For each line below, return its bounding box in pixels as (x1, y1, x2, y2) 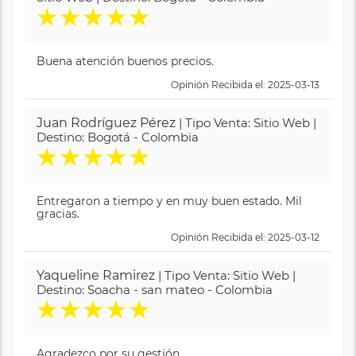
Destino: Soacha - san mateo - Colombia (37, 281, 273, 297)
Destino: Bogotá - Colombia (37, 129, 199, 145)
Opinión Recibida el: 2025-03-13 (171, 78, 319, 91)
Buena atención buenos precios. (37, 53, 214, 68)
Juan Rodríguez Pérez (37, 114, 176, 130)
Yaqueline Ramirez (37, 267, 155, 283)
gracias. (37, 206, 79, 221)
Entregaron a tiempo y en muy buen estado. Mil (37, 193, 302, 208)
